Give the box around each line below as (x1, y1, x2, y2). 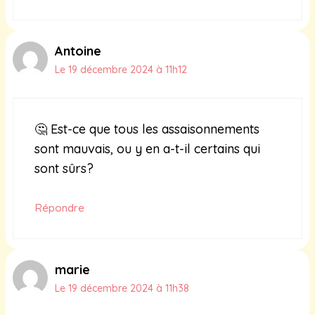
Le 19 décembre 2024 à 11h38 (55, 282, 189, 295)
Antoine (55, 43, 101, 60)
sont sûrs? (34, 160, 94, 177)
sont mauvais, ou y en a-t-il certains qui (34, 141, 260, 157)
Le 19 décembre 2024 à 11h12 (55, 63, 187, 77)
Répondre (34, 201, 84, 215)
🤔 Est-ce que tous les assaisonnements (34, 121, 259, 138)
